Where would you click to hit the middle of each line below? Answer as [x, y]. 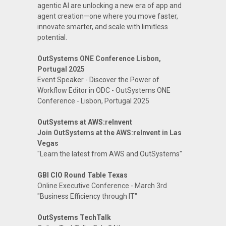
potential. [52, 37]
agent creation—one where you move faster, [107, 16]
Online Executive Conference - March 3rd [102, 186]
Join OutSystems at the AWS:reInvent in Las [109, 133]
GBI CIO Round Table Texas [82, 175]
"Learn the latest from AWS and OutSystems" [109, 154]
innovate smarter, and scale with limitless [102, 27]
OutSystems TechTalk [74, 217]
